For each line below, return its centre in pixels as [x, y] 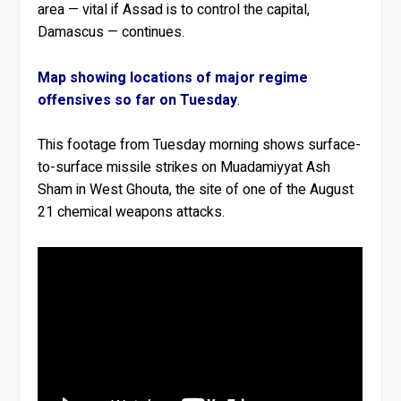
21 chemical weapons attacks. [132, 213]
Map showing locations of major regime [173, 77]
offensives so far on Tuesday [138, 100]
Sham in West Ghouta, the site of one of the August [196, 190]
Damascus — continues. [111, 33]
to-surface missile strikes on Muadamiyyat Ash [184, 168]
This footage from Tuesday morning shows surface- [200, 145]
